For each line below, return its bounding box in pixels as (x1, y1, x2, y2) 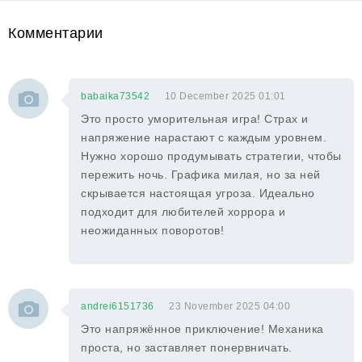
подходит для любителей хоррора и (81, 205, 285, 218)
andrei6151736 (81, 301, 154, 312)
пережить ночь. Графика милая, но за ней (81, 168, 321, 181)
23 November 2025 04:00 (169, 301, 290, 312)
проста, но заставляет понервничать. (81, 341, 293, 354)
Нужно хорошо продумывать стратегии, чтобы (81, 149, 342, 162)
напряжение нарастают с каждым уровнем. (81, 131, 326, 144)
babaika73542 (81, 90, 149, 102)
